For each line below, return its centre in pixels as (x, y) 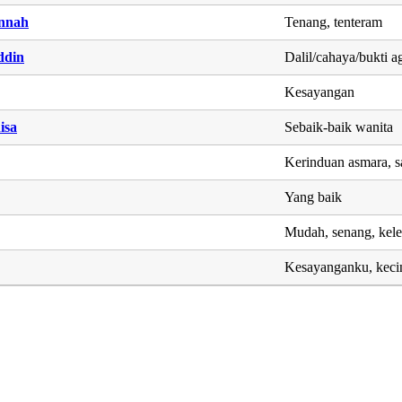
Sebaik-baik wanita (339, 127)
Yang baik (314, 197)
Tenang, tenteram (334, 22)
